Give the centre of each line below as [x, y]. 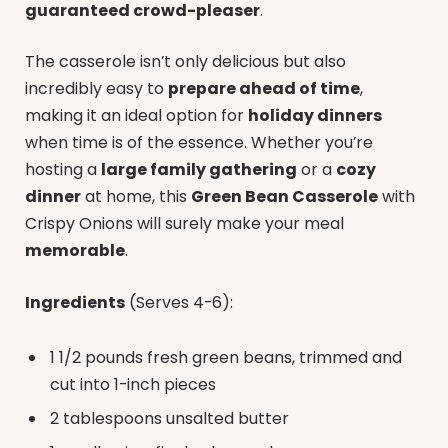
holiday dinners [315, 116]
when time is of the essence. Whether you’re [199, 143]
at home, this [136, 197]
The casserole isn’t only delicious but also [185, 62]
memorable [75, 251]
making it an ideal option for [136, 116]
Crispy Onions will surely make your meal [184, 224]
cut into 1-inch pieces [133, 385]
